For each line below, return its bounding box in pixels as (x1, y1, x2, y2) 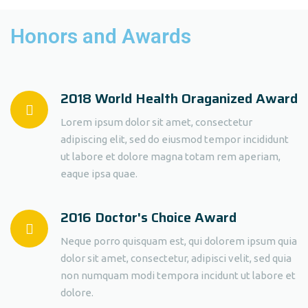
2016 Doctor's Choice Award (60, 206, 236, 228)
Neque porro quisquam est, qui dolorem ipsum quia (60, 235, 297, 247)
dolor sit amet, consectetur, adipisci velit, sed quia (60, 252, 291, 264)
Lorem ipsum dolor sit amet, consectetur (60, 116, 252, 128)
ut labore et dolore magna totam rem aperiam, (60, 151, 280, 162)
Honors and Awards (10, 24, 191, 48)
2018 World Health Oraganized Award (60, 87, 298, 109)
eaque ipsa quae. (60, 168, 137, 179)
